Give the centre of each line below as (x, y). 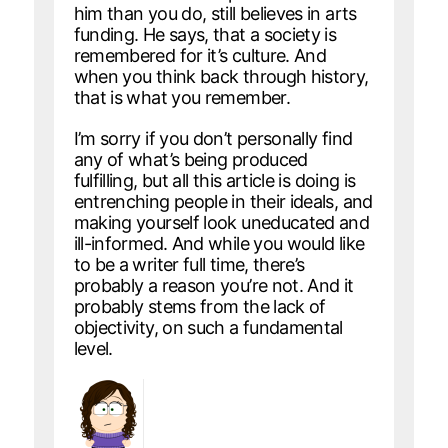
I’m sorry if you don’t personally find (213, 138)
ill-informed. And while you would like (219, 243)
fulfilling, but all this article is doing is (214, 180)
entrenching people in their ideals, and (223, 201)
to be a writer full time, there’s (189, 264)
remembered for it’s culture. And (200, 55)
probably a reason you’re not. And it (213, 285)
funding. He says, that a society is (205, 34)
